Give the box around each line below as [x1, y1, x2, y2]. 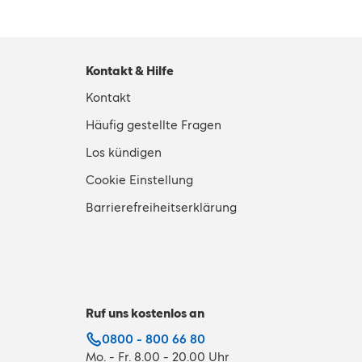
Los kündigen [86, 145, 162, 159]
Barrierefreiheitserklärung [86, 200, 237, 214]
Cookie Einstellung [86, 173, 193, 187]
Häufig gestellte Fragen [86, 118, 221, 132]
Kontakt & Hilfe [86, 64, 174, 78]
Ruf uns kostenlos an [86, 306, 204, 320]
